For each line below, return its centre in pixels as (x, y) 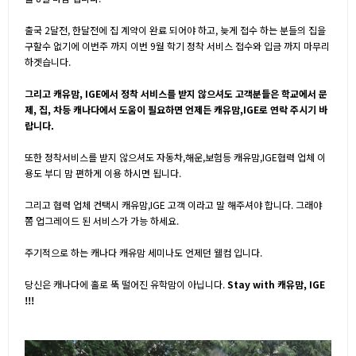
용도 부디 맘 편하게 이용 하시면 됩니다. (103, 173)
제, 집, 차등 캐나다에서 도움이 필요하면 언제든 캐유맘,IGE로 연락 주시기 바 (176, 109)
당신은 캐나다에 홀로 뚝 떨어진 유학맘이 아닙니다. (126, 284)
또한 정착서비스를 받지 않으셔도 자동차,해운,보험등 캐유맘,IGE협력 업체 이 (175, 157)
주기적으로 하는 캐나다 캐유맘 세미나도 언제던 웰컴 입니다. (143, 252)
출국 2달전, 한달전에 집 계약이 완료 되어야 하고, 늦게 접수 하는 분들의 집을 (175, 30)
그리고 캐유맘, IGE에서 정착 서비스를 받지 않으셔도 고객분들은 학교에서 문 (176, 93)
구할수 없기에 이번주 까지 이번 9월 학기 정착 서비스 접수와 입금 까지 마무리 (177, 46)
